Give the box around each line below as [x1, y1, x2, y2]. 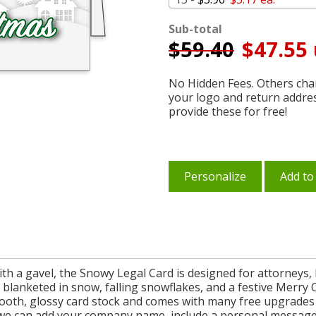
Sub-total [169, 21, 222, 37]
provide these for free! [169, 104, 287, 119]
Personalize [184, 169, 246, 184]
